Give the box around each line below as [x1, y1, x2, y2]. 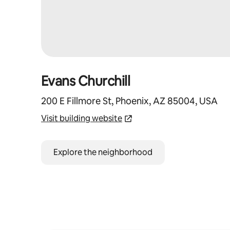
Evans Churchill [41, 72, 130, 90]
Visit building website [41, 113, 122, 124]
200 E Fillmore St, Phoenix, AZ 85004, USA [41, 95, 218, 107]
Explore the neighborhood [53, 147, 152, 158]
